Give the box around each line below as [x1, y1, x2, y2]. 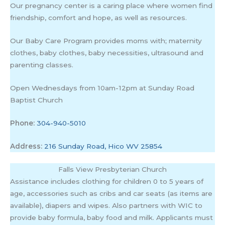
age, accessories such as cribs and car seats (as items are [10, 189, 213, 197]
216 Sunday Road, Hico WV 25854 [44, 142, 163, 150]
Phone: [10, 119, 37, 127]
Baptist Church [10, 96, 63, 104]
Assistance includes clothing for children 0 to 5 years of [10, 177, 204, 185]
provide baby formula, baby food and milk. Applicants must [10, 213, 213, 221]
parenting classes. [10, 61, 74, 69]
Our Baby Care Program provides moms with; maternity [10, 37, 202, 45]
